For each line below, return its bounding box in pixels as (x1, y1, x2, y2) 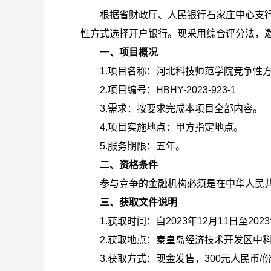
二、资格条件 (99, 160, 158, 170)
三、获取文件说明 (99, 197, 177, 207)
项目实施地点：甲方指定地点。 (107, 122, 243, 132)
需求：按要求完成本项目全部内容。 (107, 103, 263, 114)
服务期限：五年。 (107, 141, 185, 151)
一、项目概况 (99, 47, 158, 57)
